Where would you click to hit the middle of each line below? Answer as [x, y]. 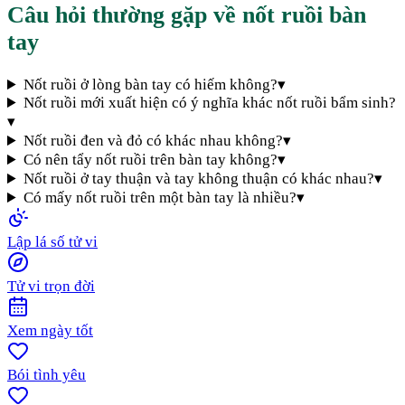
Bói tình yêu [47, 375]
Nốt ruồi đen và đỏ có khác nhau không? [154, 141]
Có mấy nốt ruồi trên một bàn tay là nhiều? [160, 198]
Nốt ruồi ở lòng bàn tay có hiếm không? [151, 85]
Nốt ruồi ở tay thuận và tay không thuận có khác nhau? [199, 179]
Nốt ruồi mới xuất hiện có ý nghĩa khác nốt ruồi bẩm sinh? [210, 103]
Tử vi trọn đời [51, 287]
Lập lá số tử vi [52, 242]
